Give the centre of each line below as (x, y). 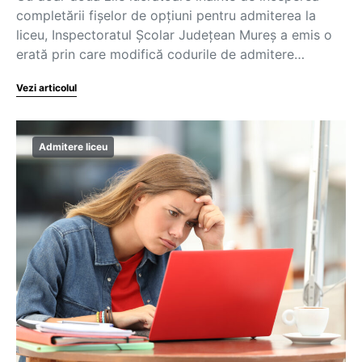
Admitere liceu (73, 147)
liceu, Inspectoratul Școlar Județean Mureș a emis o (174, 35)
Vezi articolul (46, 88)
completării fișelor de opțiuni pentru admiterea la (166, 15)
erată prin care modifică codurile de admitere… (160, 54)
